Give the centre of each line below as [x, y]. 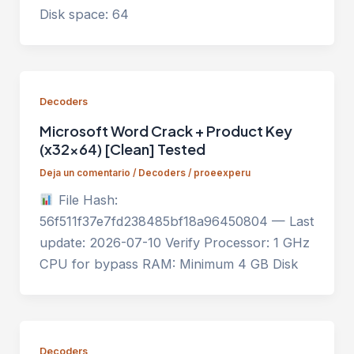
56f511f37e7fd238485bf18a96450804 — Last [177, 222]
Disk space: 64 [84, 15]
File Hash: [86, 200]
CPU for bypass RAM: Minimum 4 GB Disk [168, 264]
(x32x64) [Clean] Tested [122, 149]
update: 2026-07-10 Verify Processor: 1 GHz [174, 243]
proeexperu [222, 173]
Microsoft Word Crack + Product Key [166, 131]
